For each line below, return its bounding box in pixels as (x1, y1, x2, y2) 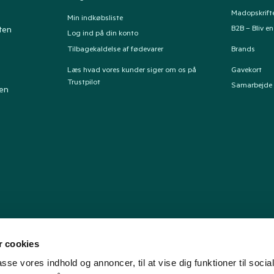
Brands (231, 46, 256, 55)
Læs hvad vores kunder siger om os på (67, 66, 196, 75)
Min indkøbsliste (67, 14, 123, 23)
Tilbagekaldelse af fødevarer (67, 46, 163, 55)
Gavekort (231, 66, 262, 75)
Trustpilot (67, 78, 100, 87)
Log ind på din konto (67, 30, 138, 39)
